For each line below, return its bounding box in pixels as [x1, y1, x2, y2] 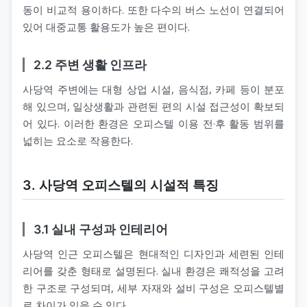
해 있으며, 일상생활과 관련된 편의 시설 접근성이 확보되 [23, 99, 284, 114]
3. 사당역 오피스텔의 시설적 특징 [23, 177, 219, 194]
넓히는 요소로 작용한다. [23, 134, 133, 148]
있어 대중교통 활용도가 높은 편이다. [23, 20, 190, 34]
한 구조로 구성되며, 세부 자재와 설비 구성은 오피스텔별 [23, 281, 284, 295]
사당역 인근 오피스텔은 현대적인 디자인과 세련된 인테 [23, 247, 284, 261]
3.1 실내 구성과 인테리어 [33, 222, 168, 237]
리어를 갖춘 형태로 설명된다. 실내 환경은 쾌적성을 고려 [23, 264, 284, 278]
